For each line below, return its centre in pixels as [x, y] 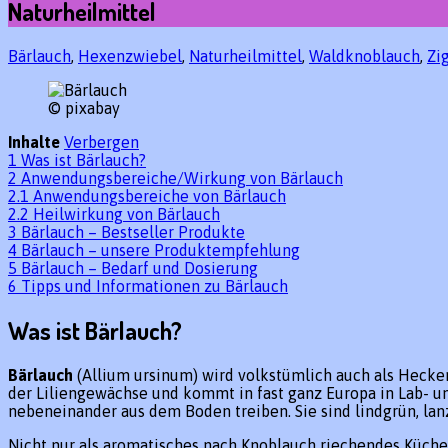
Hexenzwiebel [130, 56]
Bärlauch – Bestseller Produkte [133, 232]
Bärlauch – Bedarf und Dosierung [139, 268]
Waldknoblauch [364, 56]
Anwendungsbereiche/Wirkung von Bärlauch [182, 178]
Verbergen [101, 142]
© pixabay [84, 108]
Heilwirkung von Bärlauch [126, 214]
